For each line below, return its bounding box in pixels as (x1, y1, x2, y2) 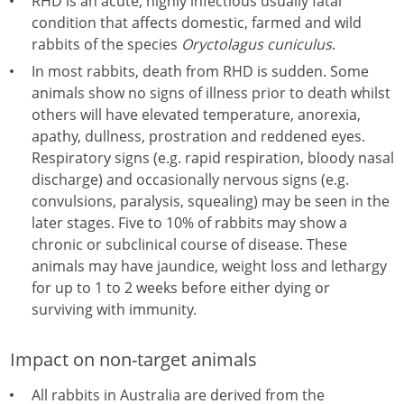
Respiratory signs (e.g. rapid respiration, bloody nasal (32, 148, 394, 168)
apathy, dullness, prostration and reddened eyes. (32, 126, 365, 146)
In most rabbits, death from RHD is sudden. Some (32, 61, 369, 81)
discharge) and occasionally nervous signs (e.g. (32, 170, 349, 189)
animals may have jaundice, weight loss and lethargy (32, 256, 387, 276)
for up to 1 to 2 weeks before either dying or (32, 278, 330, 298)
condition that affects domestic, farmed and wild (32, 13, 362, 32)
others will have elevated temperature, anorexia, (32, 105, 361, 124)
